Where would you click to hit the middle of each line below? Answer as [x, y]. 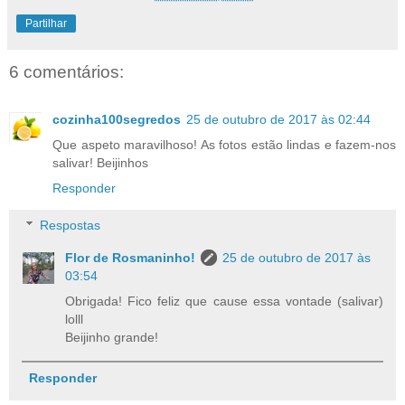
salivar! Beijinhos [100, 162]
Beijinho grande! [112, 338]
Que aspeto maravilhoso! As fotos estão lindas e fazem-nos [224, 144]
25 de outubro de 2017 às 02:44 [278, 119]
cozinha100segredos [117, 119]
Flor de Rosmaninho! [131, 258]
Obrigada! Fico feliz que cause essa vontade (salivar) [224, 301]
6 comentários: [66, 72]
